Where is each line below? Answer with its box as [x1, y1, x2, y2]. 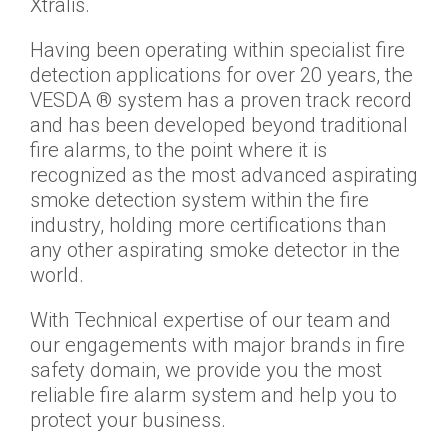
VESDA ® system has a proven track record [30, 87, 412, 112]
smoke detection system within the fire [30, 187, 369, 212]
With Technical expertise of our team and [30, 307, 391, 332]
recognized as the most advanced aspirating [30, 162, 418, 187]
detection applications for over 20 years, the [30, 62, 413, 87]
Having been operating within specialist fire [30, 37, 405, 62]
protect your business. [30, 407, 226, 432]
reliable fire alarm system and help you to [30, 382, 397, 407]
